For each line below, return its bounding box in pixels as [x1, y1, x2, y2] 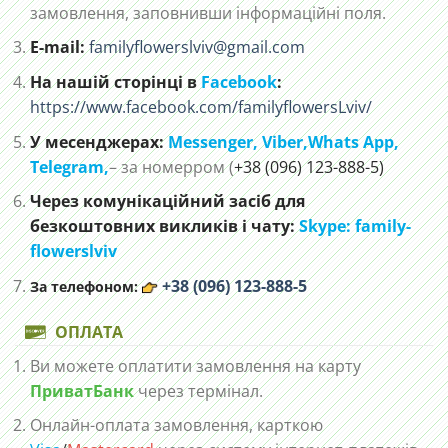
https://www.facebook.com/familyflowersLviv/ [30, 96, 372, 119]
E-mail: [30, 36, 85, 59]
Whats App [308, 130, 394, 153]
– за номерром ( [109, 155, 234, 178]
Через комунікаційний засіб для [30, 190, 305, 213]
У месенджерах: [30, 130, 168, 153]
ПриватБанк [30, 379, 138, 402]
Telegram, [30, 155, 109, 178]
